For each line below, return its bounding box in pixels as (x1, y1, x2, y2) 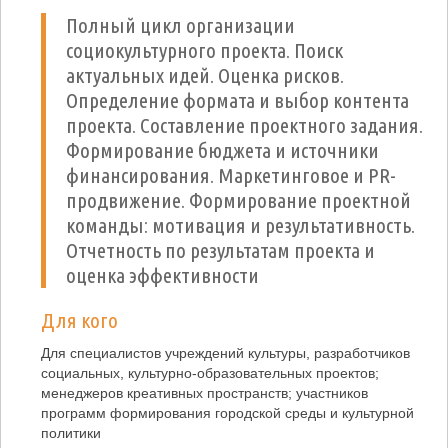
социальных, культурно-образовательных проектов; (41, 365, 379, 381)
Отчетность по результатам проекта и (66, 238, 375, 262)
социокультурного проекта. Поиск (66, 38, 343, 62)
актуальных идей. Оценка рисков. (66, 63, 344, 87)
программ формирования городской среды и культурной (41, 405, 414, 421)
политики (41, 425, 101, 441)
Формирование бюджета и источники (66, 138, 379, 162)
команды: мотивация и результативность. (66, 213, 415, 237)
